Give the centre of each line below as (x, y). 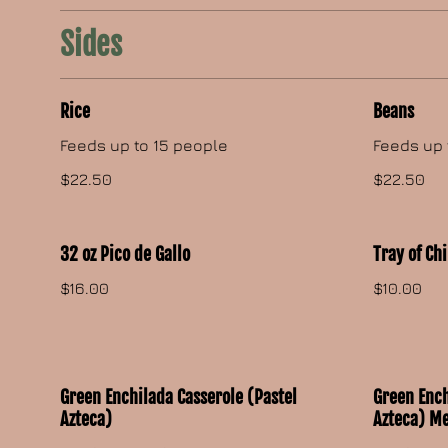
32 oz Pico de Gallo (125, 254)
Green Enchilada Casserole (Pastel (179, 397)
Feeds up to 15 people (144, 145)
